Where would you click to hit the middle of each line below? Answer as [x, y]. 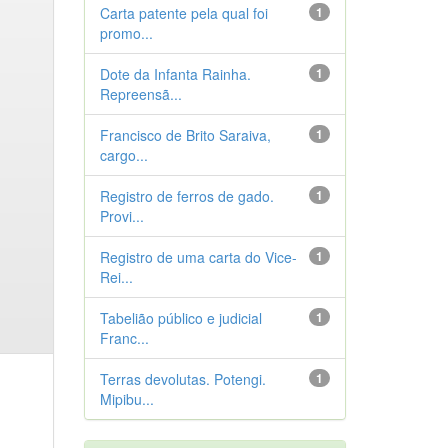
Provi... [121, 216]
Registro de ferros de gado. [186, 196]
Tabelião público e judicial [180, 318]
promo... [126, 33]
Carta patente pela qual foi [183, 13]
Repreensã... [140, 94]
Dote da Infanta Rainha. [175, 74]
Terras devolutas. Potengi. [182, 379]
